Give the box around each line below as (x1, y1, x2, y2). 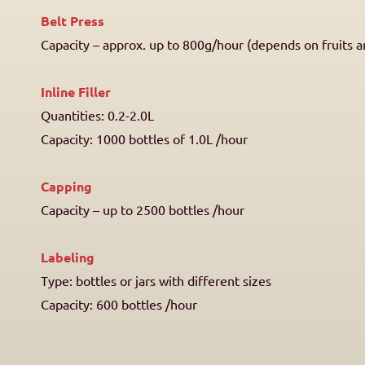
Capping (41, 178, 92, 195)
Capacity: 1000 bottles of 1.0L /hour (41, 130, 248, 147)
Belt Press (41, 12, 104, 29)
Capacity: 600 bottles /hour (41, 296, 197, 312)
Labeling (41, 248, 95, 266)
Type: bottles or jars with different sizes (41, 272, 271, 288)
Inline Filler (41, 83, 111, 100)
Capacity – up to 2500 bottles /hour (41, 201, 244, 218)
